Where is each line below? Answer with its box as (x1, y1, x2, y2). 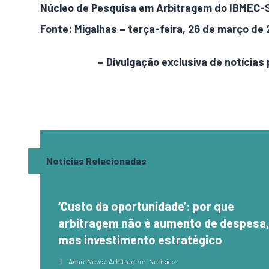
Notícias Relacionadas (46, 155, 147, 166)
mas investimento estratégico (58, 232, 223, 247)
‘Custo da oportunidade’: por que (58, 199, 235, 213)
